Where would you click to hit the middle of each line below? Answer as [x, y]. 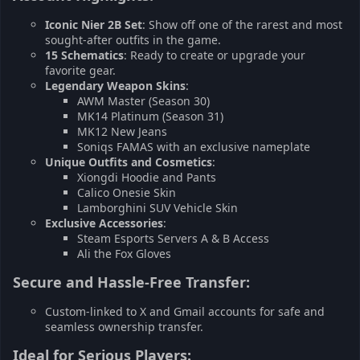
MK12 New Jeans [122, 131]
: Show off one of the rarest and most [242, 25]
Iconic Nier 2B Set [94, 25]
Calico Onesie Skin [127, 192]
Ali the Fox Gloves [124, 254]
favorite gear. [80, 70]
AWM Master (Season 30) [143, 101]
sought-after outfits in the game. [133, 40]
